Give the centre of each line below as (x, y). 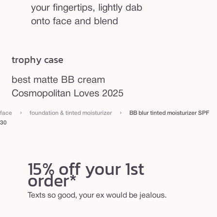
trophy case (38, 60)
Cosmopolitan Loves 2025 (68, 94)
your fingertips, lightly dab (87, 8)
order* (52, 180)
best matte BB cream (58, 80)
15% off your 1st (86, 168)
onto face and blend (75, 22)
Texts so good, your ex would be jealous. (97, 195)
